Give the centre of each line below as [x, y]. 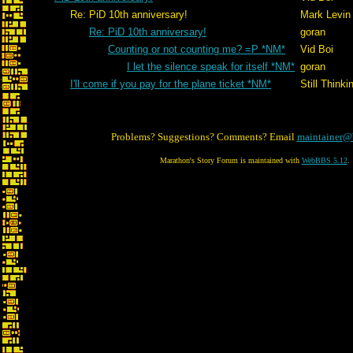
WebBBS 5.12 [324, 160]
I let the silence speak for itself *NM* [211, 67]
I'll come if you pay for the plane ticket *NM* [171, 84]
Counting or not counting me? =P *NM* [197, 49]
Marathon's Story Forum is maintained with [230, 160]
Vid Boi [317, 49]
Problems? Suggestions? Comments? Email [204, 137]
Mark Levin [325, 15]
